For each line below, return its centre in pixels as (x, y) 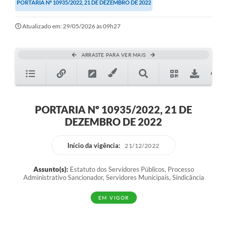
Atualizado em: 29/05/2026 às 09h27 (71, 26)
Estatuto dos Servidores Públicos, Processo (131, 169)
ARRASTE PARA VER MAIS (113, 55)
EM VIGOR (113, 198)
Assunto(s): (51, 169)
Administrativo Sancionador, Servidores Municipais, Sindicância (113, 178)
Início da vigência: (94, 146)
